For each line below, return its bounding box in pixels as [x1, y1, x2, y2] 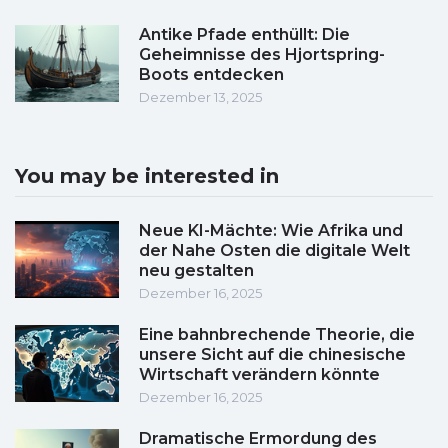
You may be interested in [15, 164, 279, 189]
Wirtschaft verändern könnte [139, 365, 380, 385]
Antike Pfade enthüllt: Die [139, 25, 350, 45]
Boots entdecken [139, 65, 284, 85]
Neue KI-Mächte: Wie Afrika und [139, 221, 403, 241]
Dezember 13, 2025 [139, 89, 262, 106]
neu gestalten [139, 261, 254, 281]
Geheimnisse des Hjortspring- [139, 45, 385, 65]
